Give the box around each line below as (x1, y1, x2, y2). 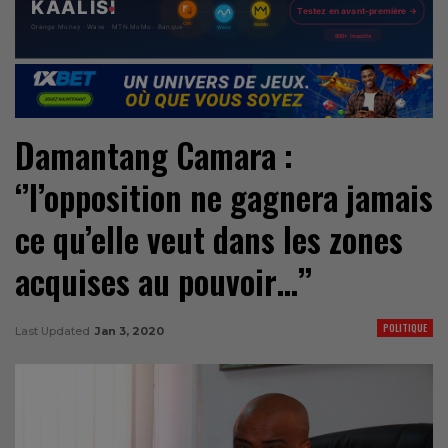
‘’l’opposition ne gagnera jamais (15, 172, 433, 222)
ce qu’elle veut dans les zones (15, 214, 403, 264)
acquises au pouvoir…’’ (15, 256, 312, 306)
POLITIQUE (383, 319, 427, 335)
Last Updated (15, 323, 93, 338)
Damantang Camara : (15, 130, 293, 180)
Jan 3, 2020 (95, 323, 164, 338)
